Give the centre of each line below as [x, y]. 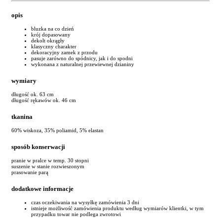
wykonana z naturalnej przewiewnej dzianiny [83, 64]
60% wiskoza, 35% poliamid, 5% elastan [57, 130]
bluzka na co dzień [53, 28]
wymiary [24, 80]
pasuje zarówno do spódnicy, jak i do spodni [82, 58]
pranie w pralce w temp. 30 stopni [50, 161]
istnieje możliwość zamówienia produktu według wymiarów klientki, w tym [117, 208]
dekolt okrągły [48, 40]
